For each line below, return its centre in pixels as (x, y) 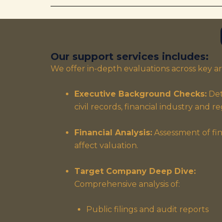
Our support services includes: (130, 56)
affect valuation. (106, 145)
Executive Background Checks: (140, 94)
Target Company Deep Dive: (135, 171)
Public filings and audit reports (147, 210)
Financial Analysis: (113, 132)
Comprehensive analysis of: (127, 184)
